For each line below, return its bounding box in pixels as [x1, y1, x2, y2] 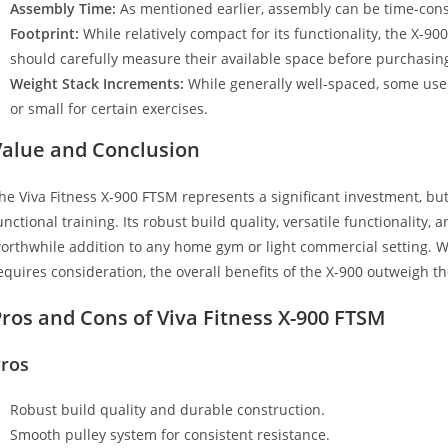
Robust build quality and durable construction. [10, 399, 325, 419]
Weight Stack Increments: [10, 73, 184, 93]
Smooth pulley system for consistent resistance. [10, 424, 330, 444]
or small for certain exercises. [10, 98, 208, 118]
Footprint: [10, 23, 79, 43]
